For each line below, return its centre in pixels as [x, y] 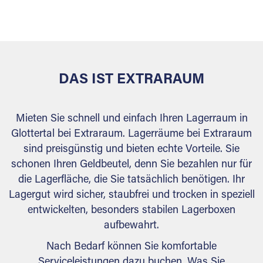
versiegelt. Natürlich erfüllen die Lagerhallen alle [131, 13]
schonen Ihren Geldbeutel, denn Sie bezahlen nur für [131, 165]
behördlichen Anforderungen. [131, 28]
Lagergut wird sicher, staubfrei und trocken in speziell [131, 195]
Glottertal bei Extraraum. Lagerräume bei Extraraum [131, 134]
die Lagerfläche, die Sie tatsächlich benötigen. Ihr [131, 180]
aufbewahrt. [131, 226]
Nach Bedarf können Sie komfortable [131, 247]
